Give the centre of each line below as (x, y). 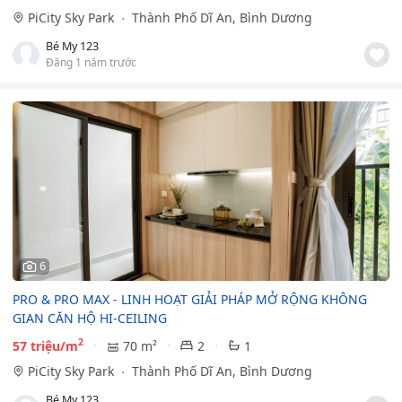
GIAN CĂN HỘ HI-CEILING (90, 318)
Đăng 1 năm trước (91, 61)
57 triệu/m (45, 345)
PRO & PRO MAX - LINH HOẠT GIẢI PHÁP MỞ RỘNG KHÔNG (190, 299)
